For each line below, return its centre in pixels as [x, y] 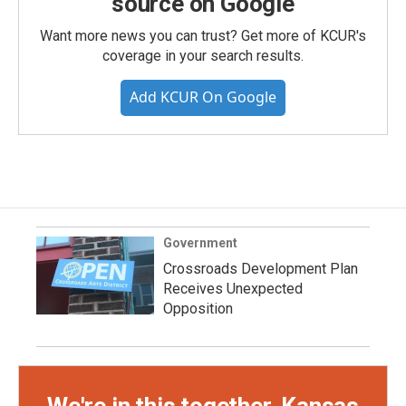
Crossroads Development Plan [261, 269]
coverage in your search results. [203, 56]
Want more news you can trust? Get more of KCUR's [203, 36]
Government [200, 243]
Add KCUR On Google [203, 97]
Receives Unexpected [233, 289]
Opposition [198, 309]
